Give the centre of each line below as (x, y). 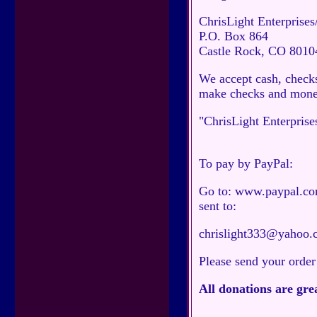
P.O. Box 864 (234, 36)
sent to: (218, 206)
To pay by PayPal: (246, 163)
